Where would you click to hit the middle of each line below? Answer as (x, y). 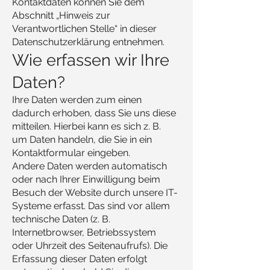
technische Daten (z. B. (61, 219)
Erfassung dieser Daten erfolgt (80, 259)
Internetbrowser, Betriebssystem (84, 232)
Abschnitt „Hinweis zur (61, 15)
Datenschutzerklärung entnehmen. (88, 42)
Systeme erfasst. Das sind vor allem (91, 206)
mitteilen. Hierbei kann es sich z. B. (86, 126)
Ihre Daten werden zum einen (77, 100)
